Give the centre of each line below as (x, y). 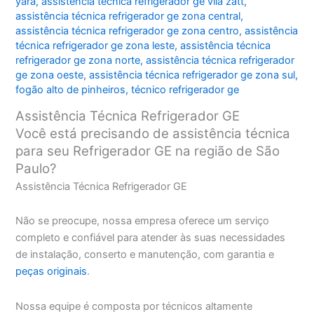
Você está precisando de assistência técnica (153, 133)
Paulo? (36, 168)
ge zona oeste (50, 75)
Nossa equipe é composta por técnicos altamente (134, 306)
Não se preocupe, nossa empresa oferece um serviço (143, 221)
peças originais (52, 272)
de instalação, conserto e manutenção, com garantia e (145, 255)
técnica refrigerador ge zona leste (95, 46)
